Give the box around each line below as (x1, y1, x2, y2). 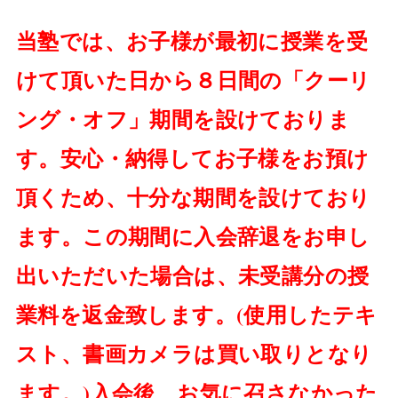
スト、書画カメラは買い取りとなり (15, 337, 373, 369)
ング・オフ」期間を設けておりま (15, 102, 351, 134)
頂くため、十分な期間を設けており (15, 180, 371, 212)
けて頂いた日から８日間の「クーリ (15, 63, 371, 95)
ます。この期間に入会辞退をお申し (15, 219, 370, 251)
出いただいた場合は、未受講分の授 (15, 259, 370, 291)
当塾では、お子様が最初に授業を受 (15, 24, 369, 56)
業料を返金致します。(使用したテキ (15, 298, 378, 330)
